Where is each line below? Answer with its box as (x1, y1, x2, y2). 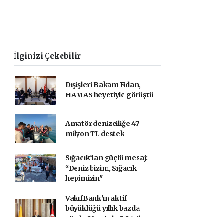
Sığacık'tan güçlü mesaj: (65, 154, 148, 162)
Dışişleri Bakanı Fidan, (65, 80, 141, 89)
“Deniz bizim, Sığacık (65, 164, 137, 172)
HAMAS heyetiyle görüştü (65, 91, 154, 99)
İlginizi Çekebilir (14, 51, 81, 61)
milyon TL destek (65, 129, 124, 138)
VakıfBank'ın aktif (65, 194, 127, 202)
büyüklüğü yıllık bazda (65, 204, 140, 213)
